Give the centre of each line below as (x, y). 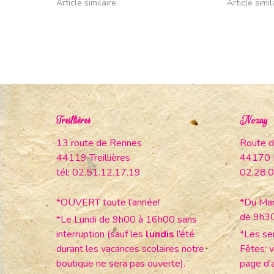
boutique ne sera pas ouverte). (121, 263)
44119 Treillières (93, 157)
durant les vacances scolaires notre (130, 249)
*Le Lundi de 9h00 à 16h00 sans (127, 219)
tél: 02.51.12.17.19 (98, 172)
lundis (161, 234)
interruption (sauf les (101, 234)
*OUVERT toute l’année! (108, 202)
